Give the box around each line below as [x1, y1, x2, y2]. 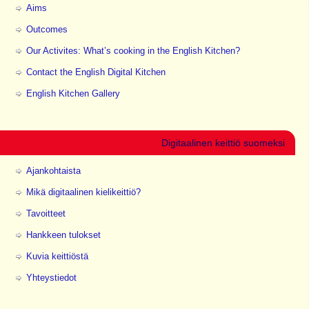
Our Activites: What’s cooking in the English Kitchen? [26, 46, 240, 57]
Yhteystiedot [26, 272, 77, 283]
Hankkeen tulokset [26, 230, 101, 241]
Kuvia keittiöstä [26, 251, 88, 262]
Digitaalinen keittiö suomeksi [161, 137, 285, 149]
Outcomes [26, 24, 68, 35]
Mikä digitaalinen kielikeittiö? [26, 187, 141, 198]
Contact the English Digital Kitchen [26, 67, 166, 78]
